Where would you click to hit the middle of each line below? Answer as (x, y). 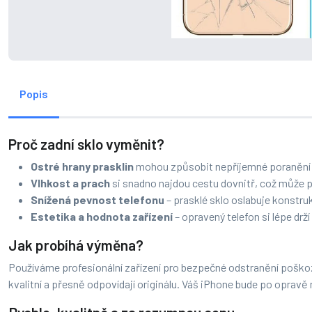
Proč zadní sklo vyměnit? (86, 144)
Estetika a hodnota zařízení (102, 217)
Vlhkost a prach (70, 183)
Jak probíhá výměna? (76, 245)
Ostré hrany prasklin (82, 166)
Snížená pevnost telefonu (97, 200)
